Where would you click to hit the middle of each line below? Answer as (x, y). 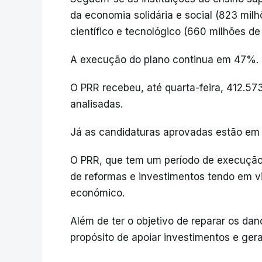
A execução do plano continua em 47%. (164, 60)
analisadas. (96, 104)
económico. (97, 193)
